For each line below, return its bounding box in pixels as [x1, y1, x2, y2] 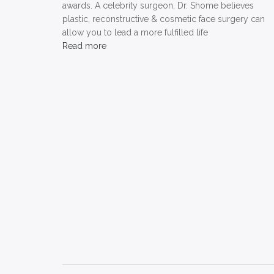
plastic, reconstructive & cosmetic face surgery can [62, 13, 265, 24]
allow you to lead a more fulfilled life [62, 27, 208, 37]
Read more [62, 40, 106, 51]
